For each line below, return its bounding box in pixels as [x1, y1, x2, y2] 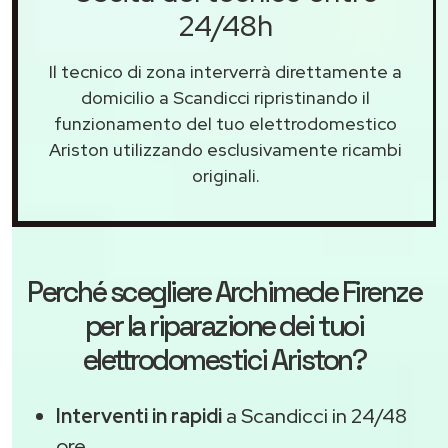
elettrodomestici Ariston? [82, 342, 366, 379]
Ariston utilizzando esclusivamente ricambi [49, 138, 402, 162]
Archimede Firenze [214, 274, 421, 311]
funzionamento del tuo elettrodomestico [54, 112, 397, 136]
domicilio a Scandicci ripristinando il [81, 86, 370, 110]
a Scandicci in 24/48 [222, 403, 407, 430]
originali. [191, 164, 260, 188]
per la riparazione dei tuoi [84, 308, 364, 345]
